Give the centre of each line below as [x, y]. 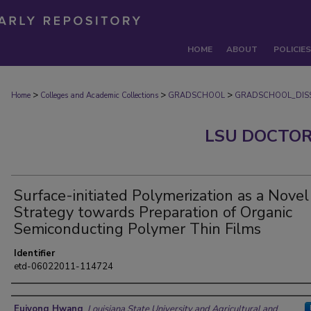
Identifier [34, 253]
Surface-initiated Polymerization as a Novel [161, 196]
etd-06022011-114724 [64, 267]
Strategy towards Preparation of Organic [153, 212]
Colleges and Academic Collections [99, 95]
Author [34, 297]
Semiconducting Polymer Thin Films [137, 229]
